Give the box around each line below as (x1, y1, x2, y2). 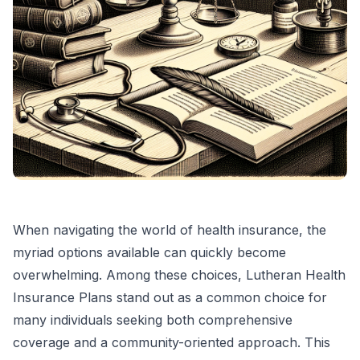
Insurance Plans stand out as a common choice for (13, 289, 327, 305)
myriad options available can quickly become (13, 244, 286, 260)
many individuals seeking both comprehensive (13, 312, 292, 328)
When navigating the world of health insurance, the (13, 222, 326, 238)
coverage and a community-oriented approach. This (13, 334, 330, 350)
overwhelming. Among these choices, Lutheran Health (13, 267, 346, 283)
